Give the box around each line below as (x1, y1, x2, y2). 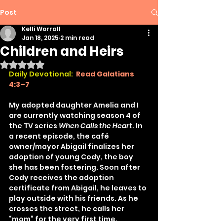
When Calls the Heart (59, 121, 132, 131)
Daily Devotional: (9, 69, 73, 79)
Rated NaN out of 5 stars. (22, 60, 100, 69)
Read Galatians (76, 69, 136, 79)
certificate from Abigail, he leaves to (9, 183, 148, 193)
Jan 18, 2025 (22, 34, 59, 42)
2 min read (60, 34, 94, 42)
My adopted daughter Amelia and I (9, 100, 140, 110)
